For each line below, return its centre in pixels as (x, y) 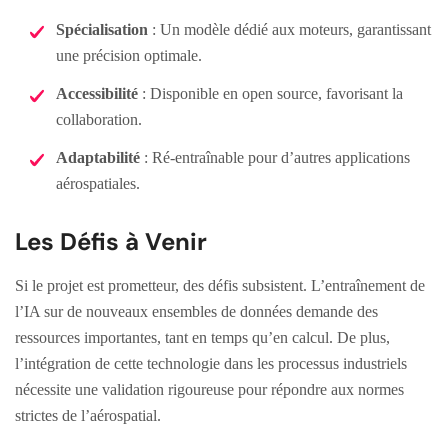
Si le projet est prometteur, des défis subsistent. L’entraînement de (220, 285)
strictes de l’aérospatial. (88, 415)
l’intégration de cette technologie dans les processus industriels (211, 363)
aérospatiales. (98, 183)
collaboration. (99, 119)
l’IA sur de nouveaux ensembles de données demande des (196, 311)
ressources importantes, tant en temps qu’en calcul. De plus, (202, 337)
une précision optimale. (129, 55)
